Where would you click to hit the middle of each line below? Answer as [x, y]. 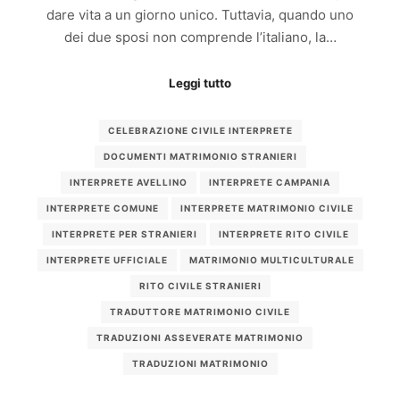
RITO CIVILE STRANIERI [200, 286]
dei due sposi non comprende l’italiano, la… [200, 37]
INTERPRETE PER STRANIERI [124, 234]
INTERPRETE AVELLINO [129, 183]
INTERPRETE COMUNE [103, 208]
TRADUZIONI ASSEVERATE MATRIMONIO [200, 338]
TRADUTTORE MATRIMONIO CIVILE [200, 312]
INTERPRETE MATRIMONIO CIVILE [267, 208]
